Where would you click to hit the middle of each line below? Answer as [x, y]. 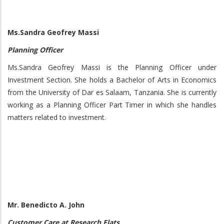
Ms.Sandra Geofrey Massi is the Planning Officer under [112, 67]
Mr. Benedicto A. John [46, 205]
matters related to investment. [57, 117]
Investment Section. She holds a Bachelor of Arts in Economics [112, 80]
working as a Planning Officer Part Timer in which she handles [112, 105]
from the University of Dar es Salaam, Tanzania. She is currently [112, 92]
